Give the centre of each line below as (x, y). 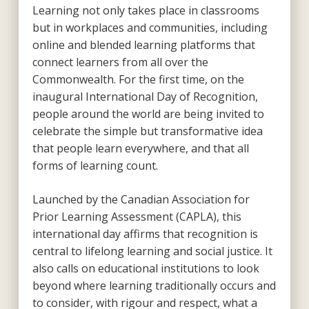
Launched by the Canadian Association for (141, 199)
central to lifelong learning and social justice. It (152, 251)
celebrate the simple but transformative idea (147, 131)
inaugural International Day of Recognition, (145, 96)
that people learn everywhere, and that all (140, 148)
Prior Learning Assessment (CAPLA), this (137, 216)
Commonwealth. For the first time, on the (138, 79)
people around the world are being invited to (148, 113)
